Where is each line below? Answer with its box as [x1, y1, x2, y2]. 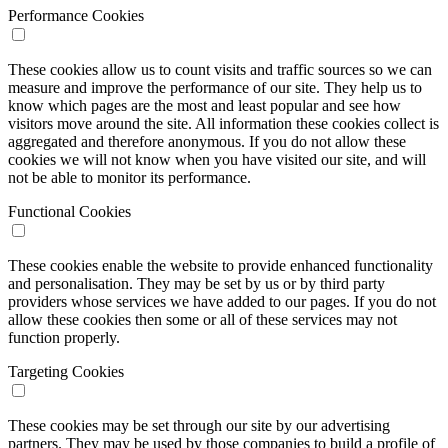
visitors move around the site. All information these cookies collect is [8, 114, 439, 132]
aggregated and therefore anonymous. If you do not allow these [8, 132, 406, 150]
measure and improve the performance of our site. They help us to [8, 78, 422, 96]
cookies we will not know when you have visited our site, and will [8, 150, 426, 168]
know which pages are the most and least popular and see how [8, 96, 401, 114]
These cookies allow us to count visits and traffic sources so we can [8, 60, 432, 78]
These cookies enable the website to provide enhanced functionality [8, 256, 433, 274]
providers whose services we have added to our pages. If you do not [8, 292, 436, 310]
